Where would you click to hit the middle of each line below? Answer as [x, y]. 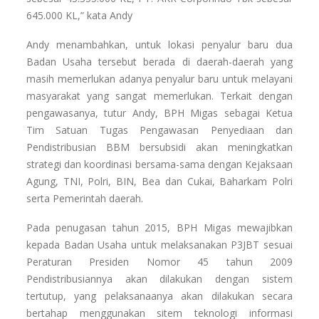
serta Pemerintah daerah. [84, 199]
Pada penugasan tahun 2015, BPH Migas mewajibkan [159, 228]
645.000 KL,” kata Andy [79, 16]
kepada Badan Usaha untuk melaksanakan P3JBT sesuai [159, 245]
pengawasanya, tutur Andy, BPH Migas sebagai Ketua [159, 113]
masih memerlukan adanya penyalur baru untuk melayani [159, 79]
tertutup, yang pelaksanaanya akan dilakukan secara [159, 296]
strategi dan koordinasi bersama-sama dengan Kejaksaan [159, 164]
